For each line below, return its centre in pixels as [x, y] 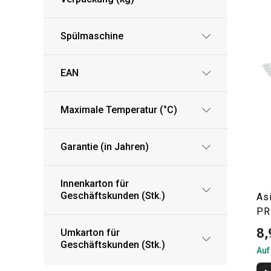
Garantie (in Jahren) [105, 147]
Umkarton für [90, 233]
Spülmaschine [92, 36]
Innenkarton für [95, 184]
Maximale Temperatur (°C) [119, 110]
